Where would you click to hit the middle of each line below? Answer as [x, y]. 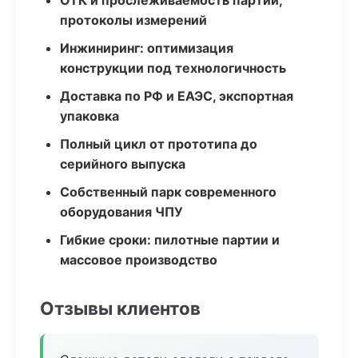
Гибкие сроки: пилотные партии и [170, 240]
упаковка [89, 116]
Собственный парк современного [168, 192]
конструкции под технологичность [173, 68]
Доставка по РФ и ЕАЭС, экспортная [177, 96]
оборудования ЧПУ [121, 212]
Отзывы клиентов [120, 308]
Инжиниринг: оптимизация [147, 48]
